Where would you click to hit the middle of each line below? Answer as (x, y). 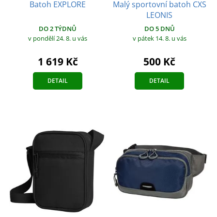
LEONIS (159, 15)
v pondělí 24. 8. (50, 38)
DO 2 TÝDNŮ (58, 28)
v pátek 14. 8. (152, 38)
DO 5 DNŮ (159, 28)
